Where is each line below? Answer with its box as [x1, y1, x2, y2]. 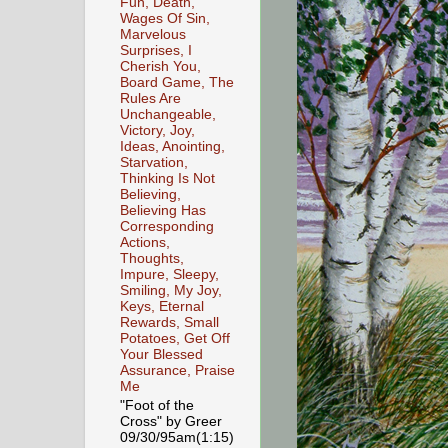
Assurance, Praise [120, 363, 235, 379]
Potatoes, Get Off [120, 331, 230, 347]
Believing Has [120, 203, 206, 219]
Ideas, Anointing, [120, 139, 225, 155]
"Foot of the [120, 397, 194, 413]
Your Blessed [120, 347, 203, 363]
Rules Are [120, 91, 181, 107]
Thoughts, [120, 251, 184, 267]
